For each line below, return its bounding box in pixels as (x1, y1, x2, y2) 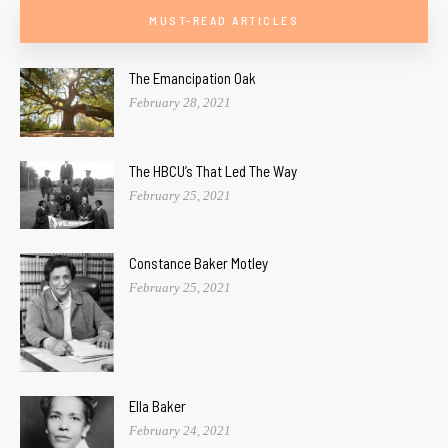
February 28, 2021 (129, 94, 231, 110)
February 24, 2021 (129, 422, 231, 438)
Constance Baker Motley (129, 254, 268, 273)
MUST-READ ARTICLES (149, 12, 299, 27)
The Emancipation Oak (129, 68, 256, 87)
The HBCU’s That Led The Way (129, 161, 297, 180)
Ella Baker (129, 396, 186, 415)
